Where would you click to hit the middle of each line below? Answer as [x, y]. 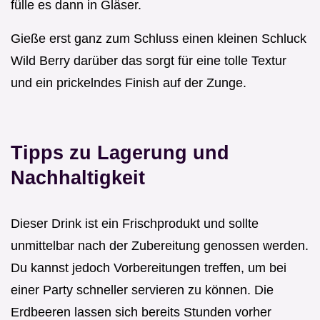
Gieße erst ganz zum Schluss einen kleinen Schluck [159, 38]
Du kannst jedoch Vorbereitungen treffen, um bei [149, 267]
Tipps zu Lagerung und [120, 152]
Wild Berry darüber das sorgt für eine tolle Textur [149, 60]
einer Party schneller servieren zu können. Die [142, 290]
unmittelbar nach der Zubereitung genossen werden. [160, 245]
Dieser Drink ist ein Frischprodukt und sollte [135, 223]
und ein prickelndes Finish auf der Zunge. [129, 82]
